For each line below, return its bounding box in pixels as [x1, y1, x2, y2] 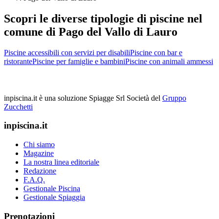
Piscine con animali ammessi [125, 57, 213, 66]
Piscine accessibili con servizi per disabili [4, 48, 130, 57]
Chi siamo [23, 140, 55, 149]
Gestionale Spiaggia [23, 193, 85, 202]
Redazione [23, 167, 56, 175]
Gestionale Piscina [23, 184, 80, 193]
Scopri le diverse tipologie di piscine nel [4, 12, 202, 25]
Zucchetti [4, 102, 33, 111]
